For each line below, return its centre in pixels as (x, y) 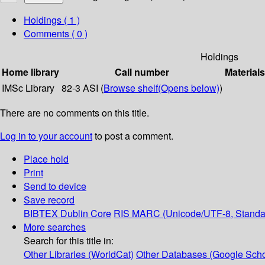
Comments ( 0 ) (56, 34)
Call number (142, 72)
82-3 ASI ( (83, 88)
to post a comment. (133, 136)
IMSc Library (28, 88)
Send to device (55, 186)
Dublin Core (86, 214)
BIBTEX (41, 214)
